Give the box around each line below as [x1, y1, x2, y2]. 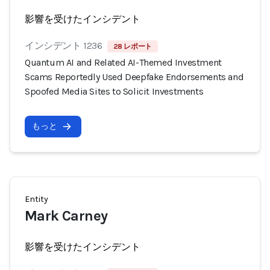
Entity [25, 194, 48, 204]
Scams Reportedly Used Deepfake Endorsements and [25, 71, 244, 83]
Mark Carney [25, 207, 108, 224]
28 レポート [113, 42, 152, 51]
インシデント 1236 [25, 40, 102, 51]
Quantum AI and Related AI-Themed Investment [25, 57, 222, 68]
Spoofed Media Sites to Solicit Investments [25, 86, 204, 97]
